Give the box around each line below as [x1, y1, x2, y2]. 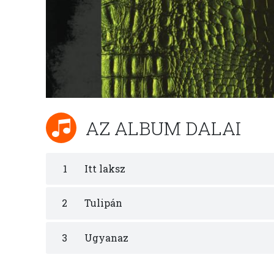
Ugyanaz [82, 231, 128, 244]
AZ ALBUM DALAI [86, 116, 241, 140]
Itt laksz [82, 162, 125, 176]
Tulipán [82, 196, 122, 210]
